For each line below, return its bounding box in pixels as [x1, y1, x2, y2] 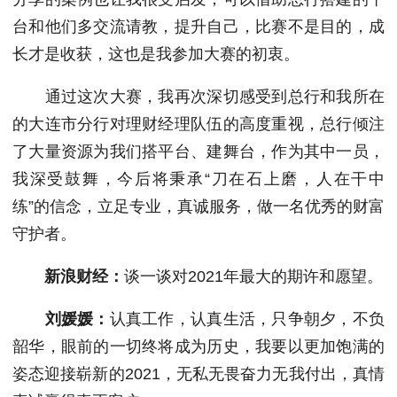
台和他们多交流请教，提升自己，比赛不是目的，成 [12, 18, 385, 35]
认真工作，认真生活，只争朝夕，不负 [109, 310, 385, 328]
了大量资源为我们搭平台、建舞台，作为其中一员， [12, 143, 385, 160]
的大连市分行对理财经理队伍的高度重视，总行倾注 [12, 115, 385, 133]
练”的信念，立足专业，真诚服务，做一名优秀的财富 [12, 198, 385, 215]
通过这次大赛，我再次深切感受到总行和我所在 [12, 88, 385, 105]
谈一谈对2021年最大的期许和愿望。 [124, 268, 383, 285]
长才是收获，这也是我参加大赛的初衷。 [12, 45, 300, 63]
